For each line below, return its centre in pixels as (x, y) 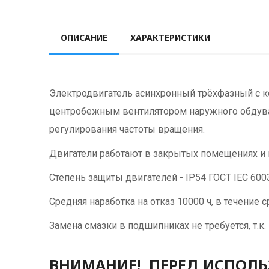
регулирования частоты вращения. (127, 130)
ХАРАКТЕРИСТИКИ (170, 38)
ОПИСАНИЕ (84, 38)
